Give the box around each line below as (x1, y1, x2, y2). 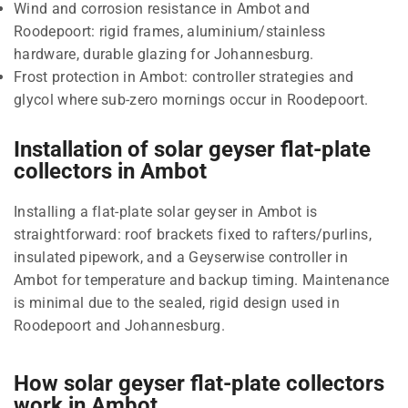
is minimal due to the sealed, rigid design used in (14, 293, 341, 311)
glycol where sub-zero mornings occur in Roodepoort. (14, 90, 369, 108)
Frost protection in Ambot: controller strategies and (14, 67, 354, 86)
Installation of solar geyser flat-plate (14, 136, 371, 162)
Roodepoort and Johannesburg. (14, 316, 225, 334)
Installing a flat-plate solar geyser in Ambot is (14, 202, 318, 220)
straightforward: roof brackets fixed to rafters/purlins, (14, 225, 372, 243)
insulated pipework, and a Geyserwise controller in (14, 248, 349, 266)
